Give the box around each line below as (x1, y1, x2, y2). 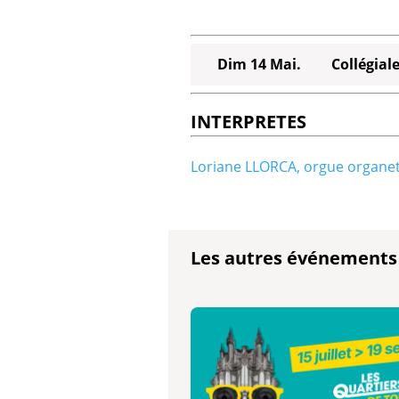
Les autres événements (190, 245, 397, 270)
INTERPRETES (190, 109, 306, 134)
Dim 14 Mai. (216, 53, 301, 74)
